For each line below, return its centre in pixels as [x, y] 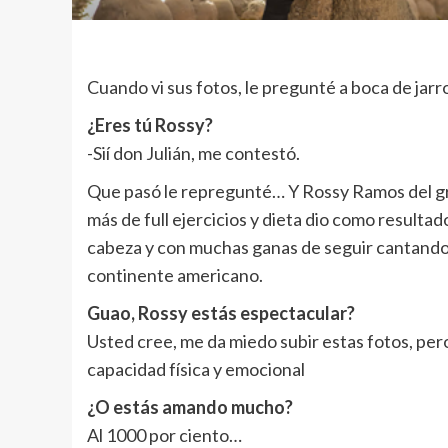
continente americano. [175, 274]
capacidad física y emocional [196, 368]
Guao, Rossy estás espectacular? [221, 312]
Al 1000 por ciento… [164, 434]
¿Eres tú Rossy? [150, 124]
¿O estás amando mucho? [190, 406]
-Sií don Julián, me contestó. [193, 152]
